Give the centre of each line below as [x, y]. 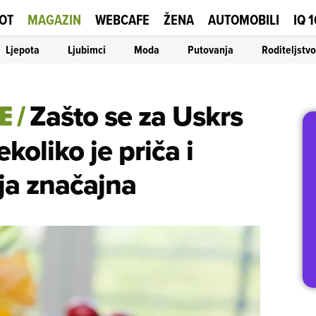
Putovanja [211, 49]
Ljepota [23, 49]
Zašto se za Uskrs [136, 116]
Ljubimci [87, 49]
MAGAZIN [54, 19]
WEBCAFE [122, 19]
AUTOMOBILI [244, 19]
